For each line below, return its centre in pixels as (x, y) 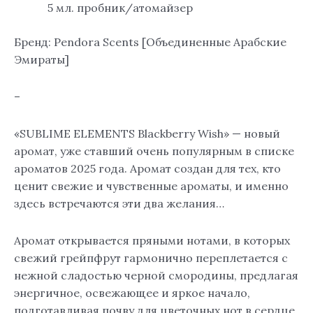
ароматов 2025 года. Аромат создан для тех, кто (147, 168)
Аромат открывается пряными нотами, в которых (152, 240)
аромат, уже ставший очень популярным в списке (154, 151)
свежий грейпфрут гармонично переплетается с (151, 257)
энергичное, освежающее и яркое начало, (132, 292)
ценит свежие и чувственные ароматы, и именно (151, 185)
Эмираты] (42, 59)
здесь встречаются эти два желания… (119, 203)
